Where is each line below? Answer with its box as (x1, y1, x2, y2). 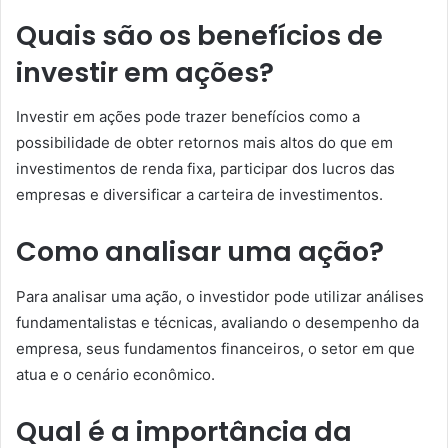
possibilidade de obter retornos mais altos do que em (16, 133, 393, 152)
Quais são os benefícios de (16, 16, 383, 54)
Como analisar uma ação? (16, 233, 384, 270)
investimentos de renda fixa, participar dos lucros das (16, 159, 395, 178)
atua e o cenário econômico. (16, 364, 215, 384)
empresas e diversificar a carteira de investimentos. (16, 185, 383, 204)
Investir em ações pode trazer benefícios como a (16, 107, 360, 126)
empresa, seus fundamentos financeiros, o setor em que (16, 338, 415, 358)
